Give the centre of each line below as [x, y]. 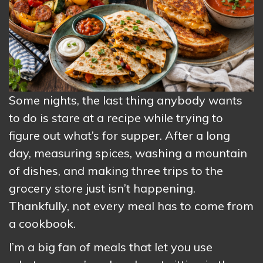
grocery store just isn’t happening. [102, 188]
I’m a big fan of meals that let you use [111, 247]
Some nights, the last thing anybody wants [126, 100]
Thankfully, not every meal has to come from [131, 206]
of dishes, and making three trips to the [116, 171]
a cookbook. [42, 223]
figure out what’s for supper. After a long [119, 135]
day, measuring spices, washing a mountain [128, 153]
